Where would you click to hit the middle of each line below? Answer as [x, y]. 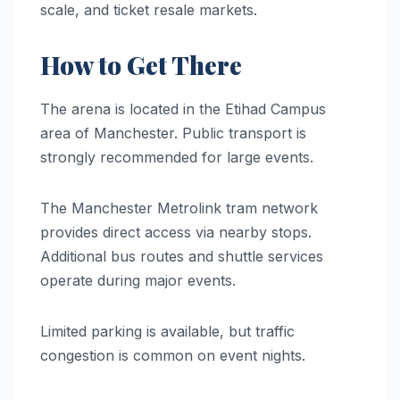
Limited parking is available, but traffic [167, 331]
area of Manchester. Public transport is [173, 133]
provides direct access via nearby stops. [176, 232]
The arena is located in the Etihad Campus [183, 108]
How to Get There [141, 64]
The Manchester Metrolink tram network [179, 208]
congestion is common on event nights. [173, 355]
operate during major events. [138, 280]
